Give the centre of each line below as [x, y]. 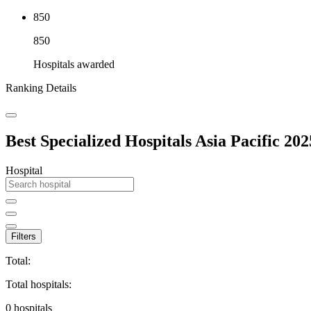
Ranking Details [41, 87]
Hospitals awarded [74, 64]
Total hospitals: [39, 284]
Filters [24, 236]
